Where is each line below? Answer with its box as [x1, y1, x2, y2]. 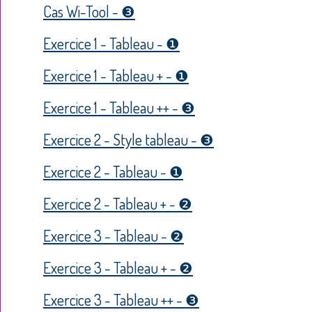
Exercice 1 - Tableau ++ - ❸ [43, 97, 195, 117]
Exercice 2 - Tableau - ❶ [43, 161, 183, 181]
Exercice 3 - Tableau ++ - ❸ [43, 289, 199, 309]
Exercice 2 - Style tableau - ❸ [43, 129, 214, 149]
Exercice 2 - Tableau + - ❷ [43, 193, 192, 213]
